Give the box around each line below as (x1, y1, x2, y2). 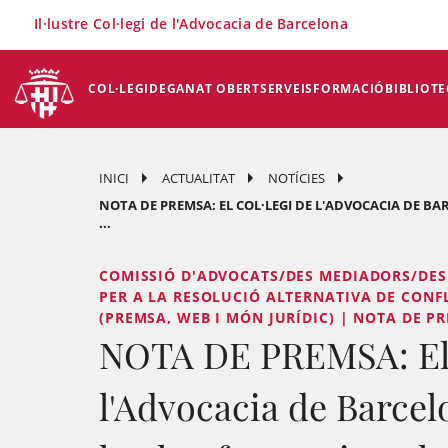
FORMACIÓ (313, 80, 385, 97)
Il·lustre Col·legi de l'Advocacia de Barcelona (34, 14, 348, 33)
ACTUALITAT (162, 169, 235, 187)
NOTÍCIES (268, 169, 325, 187)
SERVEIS (259, 80, 313, 97)
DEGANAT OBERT (149, 80, 260, 97)
